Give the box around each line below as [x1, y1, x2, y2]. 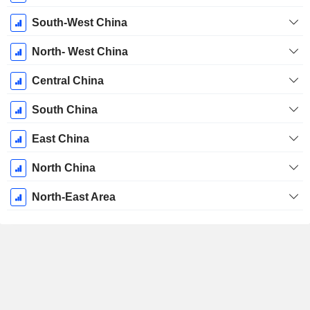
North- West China [31, 46, 128, 58]
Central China [31, 75, 104, 87]
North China [31, 162, 95, 174]
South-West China [31, 17, 127, 29]
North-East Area [31, 191, 116, 203]
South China [31, 104, 98, 116]
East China [31, 133, 89, 145]
